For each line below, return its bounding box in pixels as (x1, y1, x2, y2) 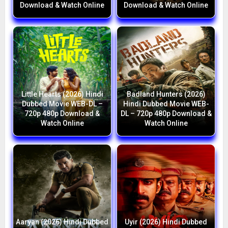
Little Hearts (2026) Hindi (21, 90, 103, 99)
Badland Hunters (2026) (126, 90, 206, 99)
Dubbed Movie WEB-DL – (21, 100, 103, 108)
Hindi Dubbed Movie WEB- (123, 100, 209, 108)
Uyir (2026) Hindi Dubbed (125, 218, 207, 226)
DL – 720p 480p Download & (120, 109, 212, 118)
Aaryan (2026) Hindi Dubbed (16, 218, 108, 226)
